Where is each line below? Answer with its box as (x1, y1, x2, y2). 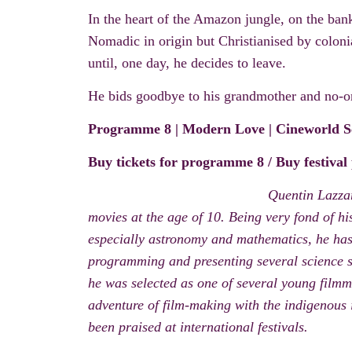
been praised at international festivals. (88, 319, 312, 335)
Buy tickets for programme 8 (88, 154, 264, 170)
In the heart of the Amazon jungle (88, 11, 280, 27)
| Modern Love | (175, 121, 276, 137)
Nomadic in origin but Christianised (88, 33, 293, 49)
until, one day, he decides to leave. (88, 55, 286, 71)
